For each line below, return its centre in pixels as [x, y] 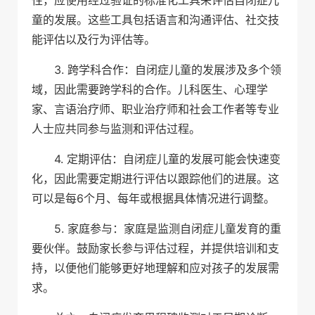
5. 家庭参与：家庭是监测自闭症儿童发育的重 [168, 228]
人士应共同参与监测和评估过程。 [116, 128]
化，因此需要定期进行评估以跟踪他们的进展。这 [155, 178]
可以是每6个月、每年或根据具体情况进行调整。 [153, 198]
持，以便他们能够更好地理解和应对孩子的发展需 [155, 268]
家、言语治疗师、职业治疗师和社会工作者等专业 [155, 109]
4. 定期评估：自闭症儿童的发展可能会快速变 [167, 159]
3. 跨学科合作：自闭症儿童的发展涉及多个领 [168, 69]
